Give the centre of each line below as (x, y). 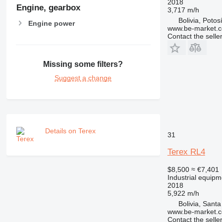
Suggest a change (83, 78)
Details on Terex (70, 131)
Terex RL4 (186, 152)
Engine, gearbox (48, 8)
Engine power (51, 23)
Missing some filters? (83, 64)
